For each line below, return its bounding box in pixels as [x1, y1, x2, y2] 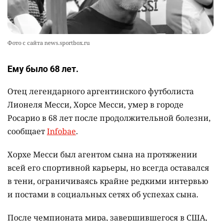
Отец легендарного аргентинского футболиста [7, 86, 194, 97]
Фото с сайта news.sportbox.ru [7, 39, 90, 47]
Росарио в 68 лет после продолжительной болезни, [7, 112, 211, 124]
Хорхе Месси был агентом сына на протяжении [7, 149, 197, 160]
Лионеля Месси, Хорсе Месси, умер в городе [7, 99, 184, 110]
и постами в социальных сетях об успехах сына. [7, 189, 198, 200]
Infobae [47, 126, 76, 137]
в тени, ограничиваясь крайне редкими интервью [7, 176, 208, 187]
